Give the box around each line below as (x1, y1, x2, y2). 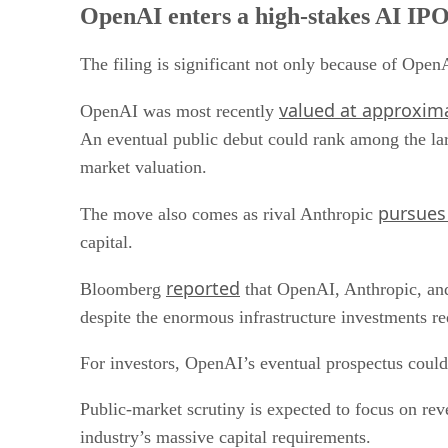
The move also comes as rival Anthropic (80, 203, 378, 224)
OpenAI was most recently (80, 100, 279, 121)
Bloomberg (80, 278, 166, 299)
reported (166, 275, 240, 300)
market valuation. (80, 156, 207, 177)
